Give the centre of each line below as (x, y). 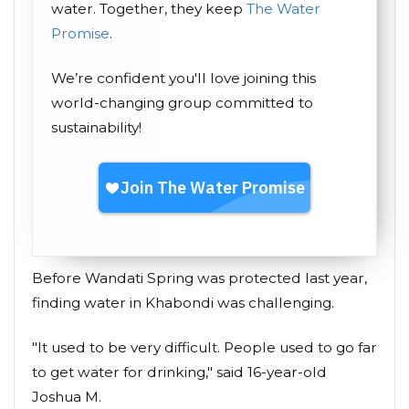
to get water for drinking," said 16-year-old (179, 372)
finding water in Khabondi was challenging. (183, 303)
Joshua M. (67, 397)
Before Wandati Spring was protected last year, (199, 278)
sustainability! (96, 127)
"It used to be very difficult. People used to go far (204, 347)
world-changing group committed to (182, 103)
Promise (80, 33)
